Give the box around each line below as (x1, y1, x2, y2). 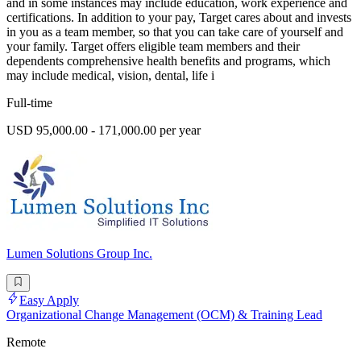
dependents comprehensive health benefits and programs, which (6, 54, 330, 68)
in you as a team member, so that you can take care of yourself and (6, 25, 343, 39)
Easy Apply (19, 293, 79, 308)
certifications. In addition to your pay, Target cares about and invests (6, 10, 351, 25)
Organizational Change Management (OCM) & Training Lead (6, 308, 322, 322)
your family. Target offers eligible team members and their (6, 39, 300, 54)
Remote (6, 335, 46, 350)
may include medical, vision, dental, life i (6, 68, 214, 83)
